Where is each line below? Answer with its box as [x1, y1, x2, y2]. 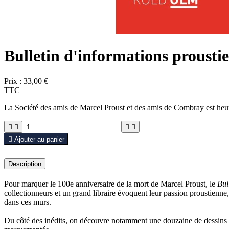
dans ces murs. [4, 197, 51, 207]
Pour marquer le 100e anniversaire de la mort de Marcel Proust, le [4, 179, 217, 188]
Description [8, 159, 41, 168]
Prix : [4, 76, 21, 85]
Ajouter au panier [14, 135, 64, 143]
